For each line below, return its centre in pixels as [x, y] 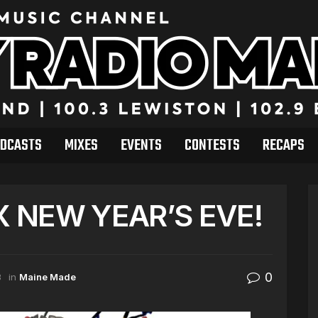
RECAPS [283, 146]
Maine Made [48, 277]
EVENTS [141, 146]
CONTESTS [212, 146]
